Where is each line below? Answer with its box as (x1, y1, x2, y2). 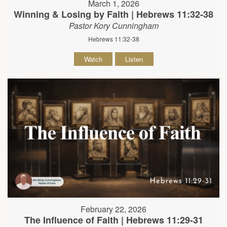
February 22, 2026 (81, 203, 146, 215)
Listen (125, 54, 143, 64)
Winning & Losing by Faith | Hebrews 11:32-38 (14, 8, 213, 21)
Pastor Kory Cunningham (68, 20, 159, 31)
